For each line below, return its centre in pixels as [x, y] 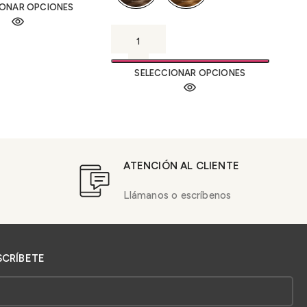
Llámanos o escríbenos [177, 195]
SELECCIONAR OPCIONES [190, 73]
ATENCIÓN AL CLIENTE [181, 165]
